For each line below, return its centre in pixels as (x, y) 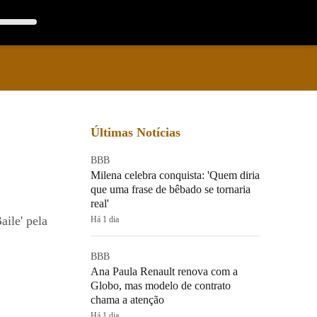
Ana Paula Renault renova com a (164, 271)
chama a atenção (127, 300)
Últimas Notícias (136, 132)
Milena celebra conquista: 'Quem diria (175, 175)
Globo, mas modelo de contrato (161, 286)
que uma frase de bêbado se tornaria (171, 189)
